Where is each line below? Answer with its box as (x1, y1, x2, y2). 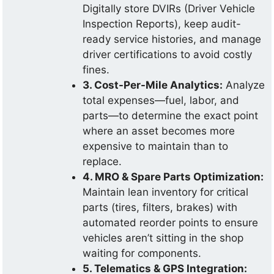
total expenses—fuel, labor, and (83, 94, 240, 106)
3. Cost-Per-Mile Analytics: (83, 78, 223, 91)
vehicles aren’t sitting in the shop (83, 231, 244, 244)
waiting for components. (83, 246, 202, 259)
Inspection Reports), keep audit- (83, 17, 242, 30)
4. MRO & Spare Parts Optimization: (83, 170, 264, 183)
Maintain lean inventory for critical (83, 185, 249, 198)
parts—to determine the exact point (83, 109, 259, 122)
